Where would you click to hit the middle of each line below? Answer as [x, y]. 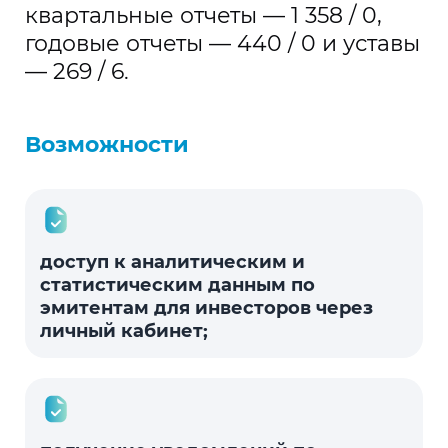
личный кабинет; [124, 331]
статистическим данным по [177, 285]
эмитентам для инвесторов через [206, 308]
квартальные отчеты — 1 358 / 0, [203, 15]
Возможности [107, 144]
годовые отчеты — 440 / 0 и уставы [222, 43]
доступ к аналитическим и [172, 262]
